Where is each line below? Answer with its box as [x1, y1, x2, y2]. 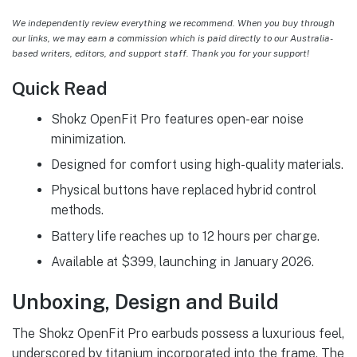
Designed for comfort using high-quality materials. [50, 156, 343, 172]
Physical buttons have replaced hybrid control [50, 182, 316, 198]
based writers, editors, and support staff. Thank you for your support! [12, 48, 309, 60]
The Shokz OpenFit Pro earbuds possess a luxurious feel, [12, 326, 344, 342]
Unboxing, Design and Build [12, 289, 279, 314]
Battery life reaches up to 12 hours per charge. [50, 228, 320, 244]
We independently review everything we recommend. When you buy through [12, 18, 335, 29]
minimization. [50, 131, 126, 147]
